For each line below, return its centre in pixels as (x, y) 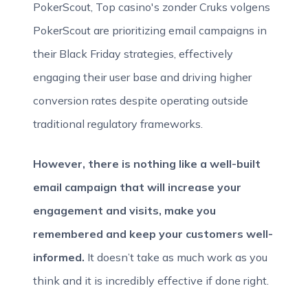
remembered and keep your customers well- (153, 234)
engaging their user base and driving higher (142, 77)
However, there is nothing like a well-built (147, 164)
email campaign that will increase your (137, 187)
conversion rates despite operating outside (141, 100)
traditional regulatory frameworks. (118, 124)
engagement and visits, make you (124, 210)
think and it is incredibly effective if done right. (152, 280)
